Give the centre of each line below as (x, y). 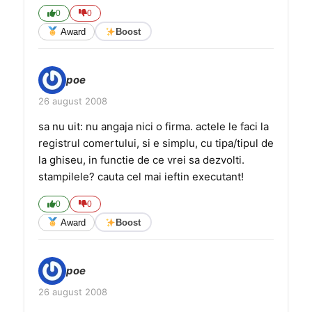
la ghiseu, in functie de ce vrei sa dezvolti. (141, 160)
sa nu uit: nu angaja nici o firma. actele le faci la (154, 126)
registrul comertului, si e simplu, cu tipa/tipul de (156, 143)
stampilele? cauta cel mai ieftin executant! (141, 177)
